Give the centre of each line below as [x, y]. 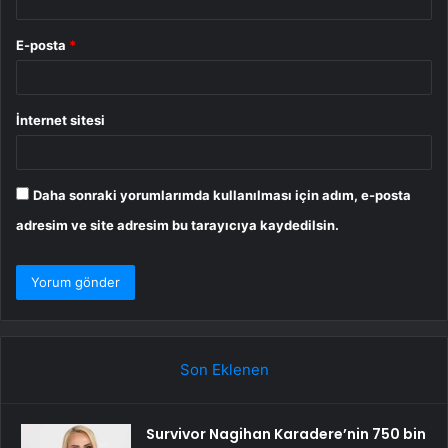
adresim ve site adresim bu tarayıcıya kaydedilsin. [177, 224]
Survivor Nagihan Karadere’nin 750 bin [286, 433]
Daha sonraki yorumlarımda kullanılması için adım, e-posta [222, 194]
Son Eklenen [224, 369]
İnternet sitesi [60, 119]
